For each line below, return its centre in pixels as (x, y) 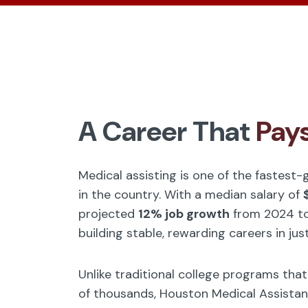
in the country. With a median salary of (191, 195)
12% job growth (184, 214)
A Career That (167, 131)
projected (108, 214)
